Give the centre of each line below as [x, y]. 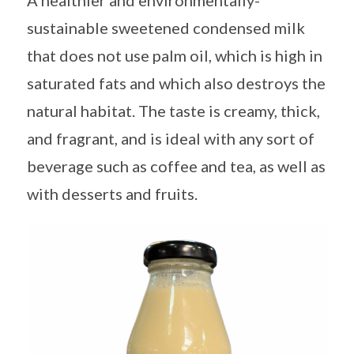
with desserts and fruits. [112, 194]
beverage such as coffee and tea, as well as [176, 166]
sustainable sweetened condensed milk [166, 28]
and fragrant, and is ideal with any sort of [171, 138]
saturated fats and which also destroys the [176, 83]
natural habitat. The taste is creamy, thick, [173, 111]
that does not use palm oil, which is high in [175, 55]
